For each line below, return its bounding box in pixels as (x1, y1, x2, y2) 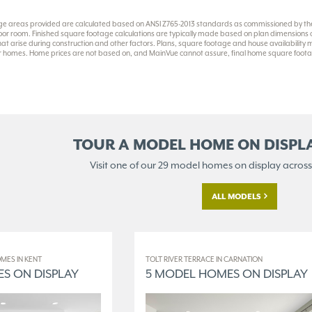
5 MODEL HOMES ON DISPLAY (146, 266, 308, 282)
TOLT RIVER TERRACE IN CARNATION (146, 255, 263, 265)
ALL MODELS (212, 192, 261, 202)
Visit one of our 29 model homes (89, 159, 235, 172)
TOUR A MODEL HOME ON (73, 135, 260, 155)
